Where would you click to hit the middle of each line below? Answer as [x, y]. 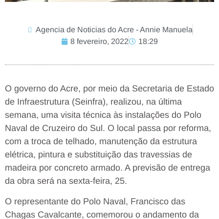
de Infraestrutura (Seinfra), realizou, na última [93, 102]
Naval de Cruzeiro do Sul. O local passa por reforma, [108, 128]
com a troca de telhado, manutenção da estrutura [101, 142]
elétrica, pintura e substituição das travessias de [99, 155]
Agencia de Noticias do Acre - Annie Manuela [114, 30]
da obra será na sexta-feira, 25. [66, 181]
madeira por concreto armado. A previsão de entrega [108, 168]
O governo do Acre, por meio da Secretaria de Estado [109, 89]
